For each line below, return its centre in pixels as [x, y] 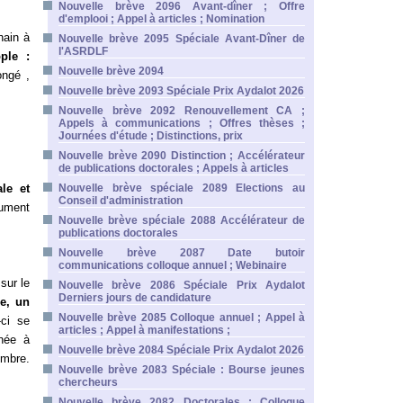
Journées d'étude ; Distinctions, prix [151, 136]
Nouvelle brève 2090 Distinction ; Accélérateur [182, 156]
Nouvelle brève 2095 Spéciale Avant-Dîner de [182, 39]
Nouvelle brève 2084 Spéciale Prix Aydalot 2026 [181, 350]
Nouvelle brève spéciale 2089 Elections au [182, 188]
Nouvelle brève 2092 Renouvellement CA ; [182, 111]
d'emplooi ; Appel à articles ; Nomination [161, 19]
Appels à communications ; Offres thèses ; [182, 123]
